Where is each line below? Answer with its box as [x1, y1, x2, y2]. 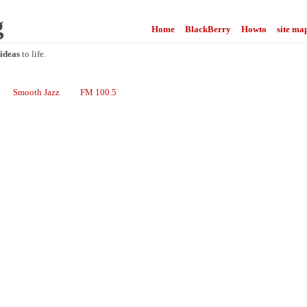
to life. [20, 49, 46, 59]
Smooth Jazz [13, 87, 60, 97]
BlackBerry [185, 24, 231, 34]
